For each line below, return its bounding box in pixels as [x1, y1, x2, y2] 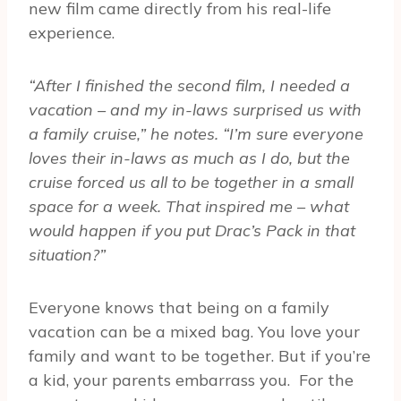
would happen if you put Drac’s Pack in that [29, 220, 355, 242]
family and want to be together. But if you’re [29, 346, 371, 367]
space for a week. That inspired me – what [29, 196, 349, 218]
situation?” [29, 244, 106, 266]
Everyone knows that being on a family [29, 297, 329, 319]
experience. [29, 22, 115, 44]
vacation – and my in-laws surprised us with [29, 99, 362, 121]
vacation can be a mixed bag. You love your [29, 321, 360, 343]
